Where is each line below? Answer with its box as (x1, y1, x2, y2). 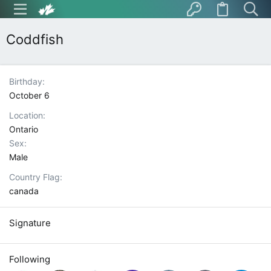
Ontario (9, 124, 38, 134)
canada (9, 186, 39, 196)
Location (9, 110, 43, 120)
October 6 (9, 90, 50, 100)
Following (9, 253, 50, 265)
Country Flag (9, 172, 60, 182)
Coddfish (6, 31, 64, 47)
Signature (9, 217, 51, 229)
